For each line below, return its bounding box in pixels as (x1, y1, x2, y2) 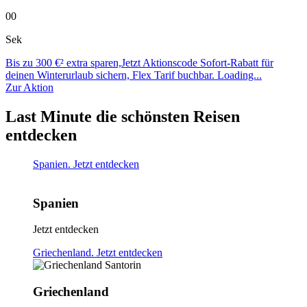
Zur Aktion (5, 82, 53, 94)
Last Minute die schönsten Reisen (5, 108, 240, 126)
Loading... (217, 69, 262, 82)
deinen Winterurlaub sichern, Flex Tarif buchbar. (5, 69, 217, 82)
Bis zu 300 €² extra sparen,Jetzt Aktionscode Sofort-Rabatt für (5, 57, 273, 69)
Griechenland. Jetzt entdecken (33, 247, 162, 259)
